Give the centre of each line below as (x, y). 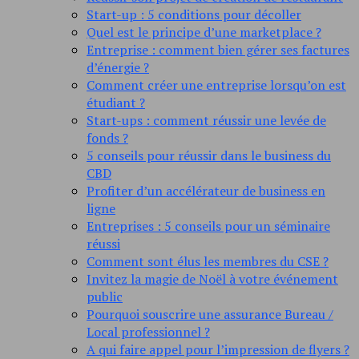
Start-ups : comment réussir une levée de (206, 121)
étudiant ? (116, 103)
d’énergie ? (118, 68)
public (105, 297)
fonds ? (107, 138)
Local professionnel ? (148, 332)
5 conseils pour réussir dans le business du (209, 156)
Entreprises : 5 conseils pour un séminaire (208, 226)
